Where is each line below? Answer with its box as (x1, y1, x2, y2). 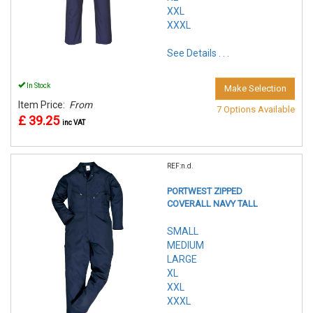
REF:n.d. (167, 162, 194, 170)
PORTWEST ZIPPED (167, 186, 242, 197)
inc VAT (62, 119, 85, 127)
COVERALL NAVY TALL (167, 198, 258, 210)
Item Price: (18, 99, 69, 111)
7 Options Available (217, 104, 295, 115)
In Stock (25, 82, 50, 90)
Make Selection (224, 83, 286, 94)
